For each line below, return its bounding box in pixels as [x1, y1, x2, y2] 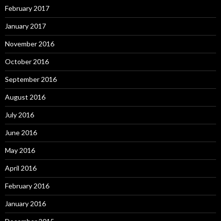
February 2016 [5, 182, 49, 190]
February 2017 [5, 4, 49, 13]
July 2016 [5, 110, 34, 119]
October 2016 [5, 57, 49, 66]
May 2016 [5, 146, 35, 155]
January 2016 [5, 199, 46, 208]
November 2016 [5, 39, 54, 48]
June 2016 [5, 128, 37, 137]
